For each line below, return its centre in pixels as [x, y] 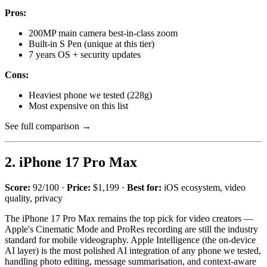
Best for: [144, 187]
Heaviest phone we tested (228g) [90, 95]
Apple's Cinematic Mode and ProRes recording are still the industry [131, 229]
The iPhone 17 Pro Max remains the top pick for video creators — [129, 218]
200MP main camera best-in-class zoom [103, 33]
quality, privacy [34, 198]
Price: [79, 187]
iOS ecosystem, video [204, 187]
